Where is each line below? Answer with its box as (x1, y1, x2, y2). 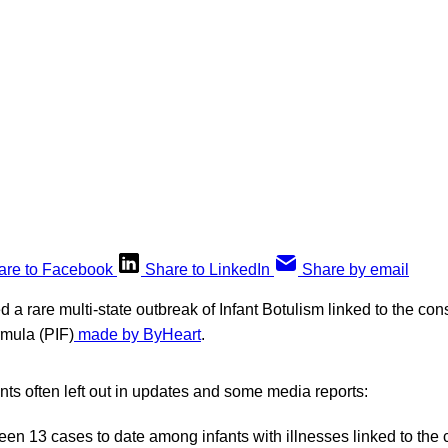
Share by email (302, 260, 409, 278)
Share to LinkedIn (145, 260, 270, 278)
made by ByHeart (74, 325, 201, 343)
